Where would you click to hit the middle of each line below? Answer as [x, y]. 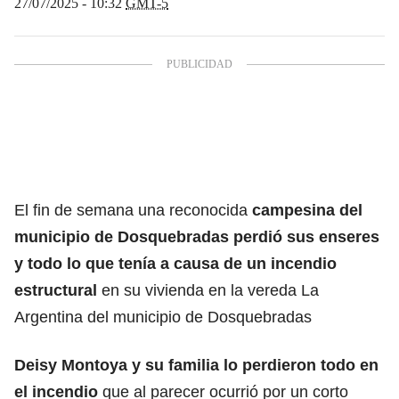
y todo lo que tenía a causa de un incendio [175, 263]
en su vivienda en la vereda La [208, 290]
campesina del [305, 210]
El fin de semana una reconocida [131, 210]
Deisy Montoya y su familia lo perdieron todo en [196, 365]
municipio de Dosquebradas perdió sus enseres [197, 236]
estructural [56, 290]
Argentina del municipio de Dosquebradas [163, 317]
